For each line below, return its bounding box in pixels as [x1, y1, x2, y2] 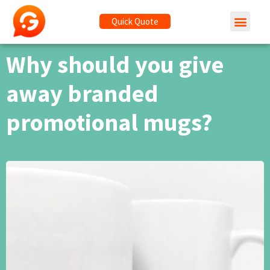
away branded [6, 78, 159, 108]
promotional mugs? [6, 107, 213, 137]
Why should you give [6, 49, 224, 80]
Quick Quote [111, 16, 159, 28]
